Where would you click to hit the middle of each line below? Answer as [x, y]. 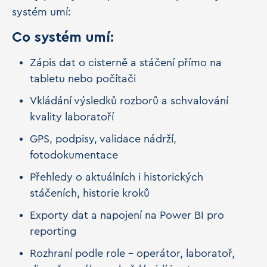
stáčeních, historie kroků [91, 193]
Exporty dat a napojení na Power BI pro [127, 215]
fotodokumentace [75, 155]
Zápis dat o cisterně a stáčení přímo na [126, 63]
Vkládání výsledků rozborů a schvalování [129, 101]
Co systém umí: [65, 38]
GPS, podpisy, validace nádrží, [103, 139]
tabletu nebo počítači [84, 79]
